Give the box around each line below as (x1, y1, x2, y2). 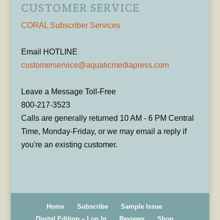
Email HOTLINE (21, 47, 78, 56)
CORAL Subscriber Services (21, 21, 120, 29)
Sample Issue (121, 203, 163, 211)
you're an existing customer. (21, 140, 117, 149)
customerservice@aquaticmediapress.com (21, 60, 169, 69)
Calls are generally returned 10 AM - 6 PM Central (21, 113, 194, 122)
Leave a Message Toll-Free (21, 87, 116, 96)
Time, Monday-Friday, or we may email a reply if (21, 127, 187, 136)
